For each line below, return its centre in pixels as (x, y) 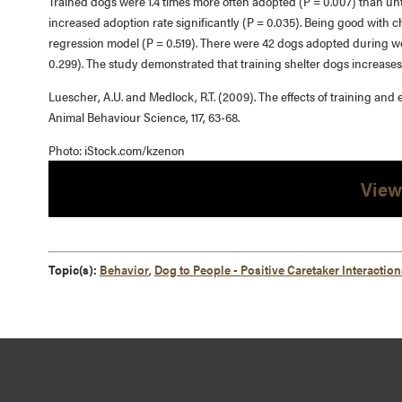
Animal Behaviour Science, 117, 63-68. (144, 117)
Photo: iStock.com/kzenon (116, 150)
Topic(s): (72, 269)
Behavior (124, 269)
